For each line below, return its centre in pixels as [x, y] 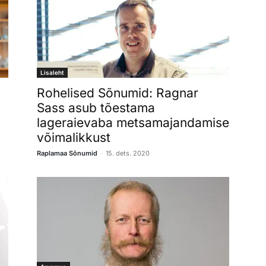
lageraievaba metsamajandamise [133, 122]
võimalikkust [74, 137]
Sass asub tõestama [96, 107]
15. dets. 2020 [128, 153]
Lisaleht [52, 72]
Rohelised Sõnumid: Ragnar [118, 93]
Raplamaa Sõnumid [67, 153]
